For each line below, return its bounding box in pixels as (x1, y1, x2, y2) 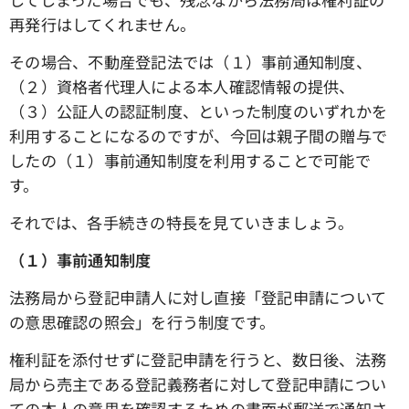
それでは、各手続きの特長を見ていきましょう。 (9, 211, 354, 235)
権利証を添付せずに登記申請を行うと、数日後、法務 (9, 348, 387, 372)
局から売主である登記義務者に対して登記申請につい (9, 372, 387, 396)
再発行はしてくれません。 (9, 13, 196, 37)
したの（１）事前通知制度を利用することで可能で (9, 149, 371, 173)
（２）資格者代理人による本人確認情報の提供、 (9, 75, 355, 99)
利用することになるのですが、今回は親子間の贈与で (9, 124, 388, 148)
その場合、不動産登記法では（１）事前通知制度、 (9, 50, 372, 74)
